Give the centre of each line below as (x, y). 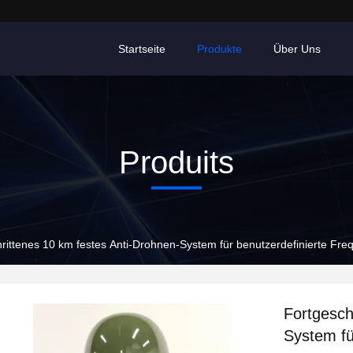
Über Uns (297, 49)
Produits (176, 162)
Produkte (219, 49)
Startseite (142, 49)
